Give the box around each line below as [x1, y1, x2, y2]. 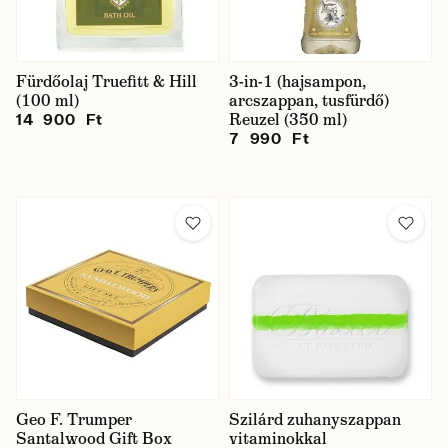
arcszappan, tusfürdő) [229, 90, 389, 111]
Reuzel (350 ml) [229, 109, 347, 130]
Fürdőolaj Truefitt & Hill [16, 71, 197, 92]
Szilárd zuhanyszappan [229, 409, 401, 430]
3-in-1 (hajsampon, [229, 71, 366, 92]
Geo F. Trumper [16, 409, 132, 430]
